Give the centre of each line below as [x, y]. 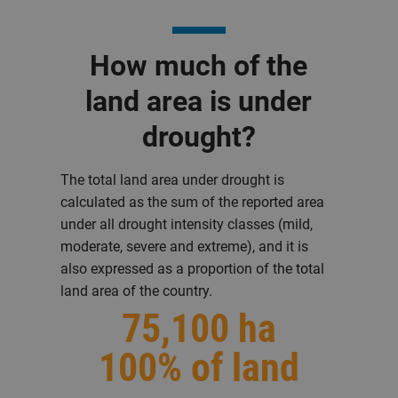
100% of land [199, 368]
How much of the [199, 66]
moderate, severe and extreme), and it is [185, 247]
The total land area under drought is [173, 180]
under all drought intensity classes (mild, [187, 224]
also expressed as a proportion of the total [193, 269]
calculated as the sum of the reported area [193, 202]
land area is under [199, 101]
